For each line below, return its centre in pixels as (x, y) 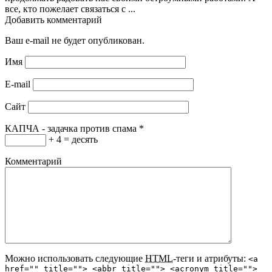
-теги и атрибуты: (211, 258)
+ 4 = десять (72, 139)
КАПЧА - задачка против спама (71, 128)
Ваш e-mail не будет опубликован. (75, 40)
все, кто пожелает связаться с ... (70, 8)
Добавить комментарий (53, 19)
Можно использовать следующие (75, 258)
